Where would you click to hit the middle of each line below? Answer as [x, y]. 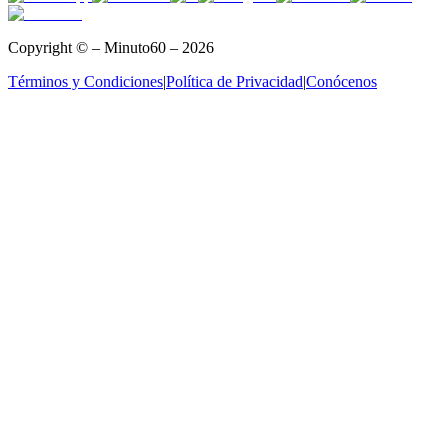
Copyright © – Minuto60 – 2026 [111, 48]
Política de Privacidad [234, 82]
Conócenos [341, 82]
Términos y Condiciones [85, 82]
